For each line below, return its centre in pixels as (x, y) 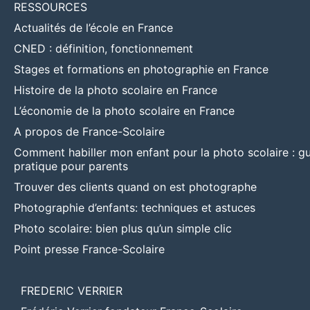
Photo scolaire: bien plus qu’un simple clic (123, 228)
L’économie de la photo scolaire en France (124, 110)
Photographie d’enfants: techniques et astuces (135, 207)
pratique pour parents (71, 166)
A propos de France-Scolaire (89, 131)
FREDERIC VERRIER (72, 290)
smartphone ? (159, 10)
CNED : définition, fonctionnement (103, 48)
